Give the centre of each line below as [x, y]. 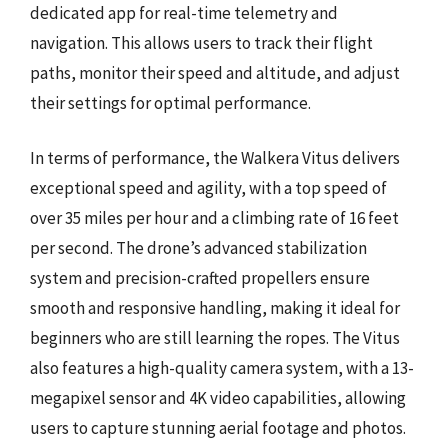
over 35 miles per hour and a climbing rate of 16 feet [214, 218]
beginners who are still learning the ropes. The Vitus [215, 338]
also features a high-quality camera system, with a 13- [222, 368]
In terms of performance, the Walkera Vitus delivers [215, 158]
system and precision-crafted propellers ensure [200, 278]
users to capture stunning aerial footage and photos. [218, 428]
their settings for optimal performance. [170, 102]
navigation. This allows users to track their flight [201, 42]
